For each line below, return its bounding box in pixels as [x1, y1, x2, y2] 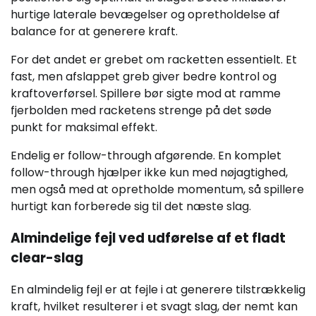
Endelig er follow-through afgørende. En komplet [11, 147, 281, 164]
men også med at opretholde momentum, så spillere [11, 181, 304, 198]
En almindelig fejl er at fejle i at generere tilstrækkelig [11, 281, 305, 298]
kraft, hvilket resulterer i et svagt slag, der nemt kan [11, 298, 298, 315]
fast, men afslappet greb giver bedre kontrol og [11, 68, 276, 85]
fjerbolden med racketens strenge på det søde [11, 102, 272, 119]
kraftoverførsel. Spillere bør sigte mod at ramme [11, 85, 281, 102]
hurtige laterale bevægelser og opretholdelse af [11, 6, 280, 23]
